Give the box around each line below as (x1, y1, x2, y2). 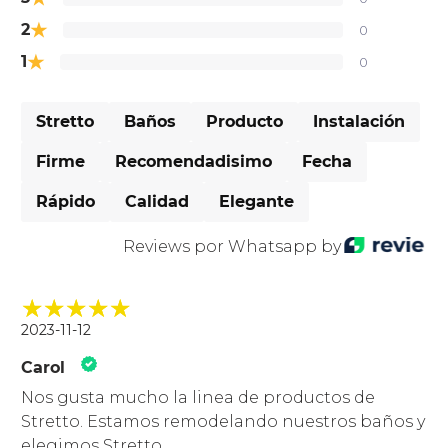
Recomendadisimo (115, 152, 273, 172)
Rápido (36, 192, 96, 212)
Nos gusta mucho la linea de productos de (21, 388, 376, 408)
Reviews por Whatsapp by (118, 236, 341, 256)
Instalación (313, 112, 406, 132)
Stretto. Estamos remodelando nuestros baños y (21, 412, 426, 432)
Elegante (219, 192, 295, 212)
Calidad (125, 192, 190, 212)
